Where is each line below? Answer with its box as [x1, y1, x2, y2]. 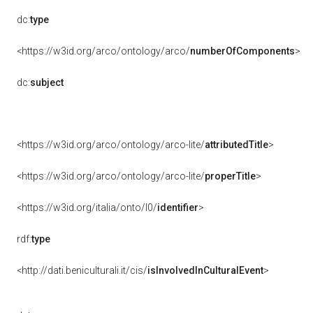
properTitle [205, 170, 256, 182]
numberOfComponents [190, 45, 295, 57]
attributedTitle [205, 139, 268, 150]
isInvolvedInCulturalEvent [147, 265, 263, 276]
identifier [157, 202, 198, 213]
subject [30, 77, 64, 88]
